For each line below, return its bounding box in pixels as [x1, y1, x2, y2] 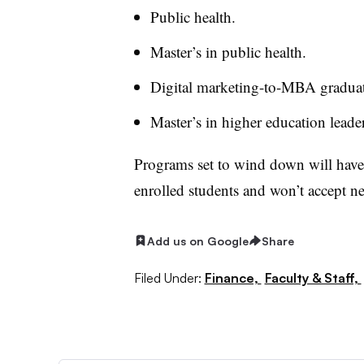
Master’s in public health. [149, 41, 306, 63]
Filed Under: [133, 269, 201, 286]
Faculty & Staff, [264, 269, 362, 286]
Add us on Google [146, 233, 249, 248]
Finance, [204, 269, 262, 286]
